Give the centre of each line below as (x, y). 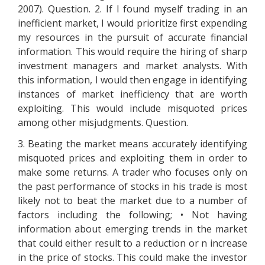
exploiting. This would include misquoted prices (132, 108)
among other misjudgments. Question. (103, 122)
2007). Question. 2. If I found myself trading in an (132, 9)
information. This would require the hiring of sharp (132, 51)
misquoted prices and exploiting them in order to (132, 158)
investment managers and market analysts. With (132, 66)
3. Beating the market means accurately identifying (132, 144)
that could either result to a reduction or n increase (132, 243)
